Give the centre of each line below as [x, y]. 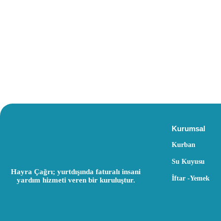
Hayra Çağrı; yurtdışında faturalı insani [76, 172]
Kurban [183, 145]
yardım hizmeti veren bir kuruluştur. [76, 180]
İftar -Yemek [190, 178]
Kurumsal [188, 129]
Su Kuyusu [188, 162]
